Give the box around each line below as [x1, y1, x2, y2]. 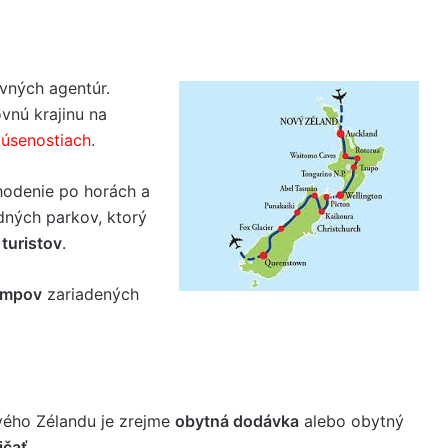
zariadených [42, 283, 139, 304]
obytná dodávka [175, 411, 299, 431]
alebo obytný [299, 411, 404, 431]
